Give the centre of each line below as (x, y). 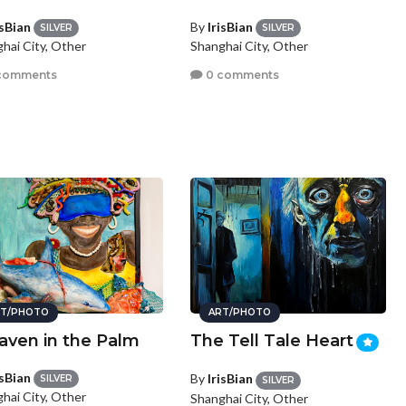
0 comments (242, 74)
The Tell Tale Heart (272, 341)
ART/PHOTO (240, 312)
